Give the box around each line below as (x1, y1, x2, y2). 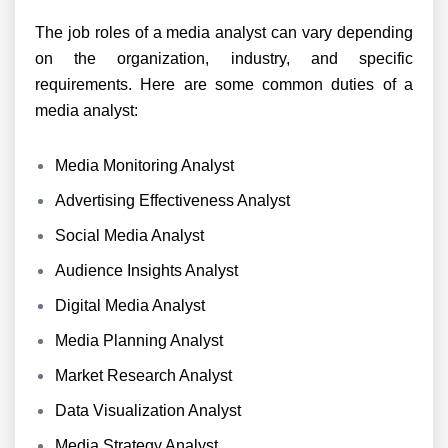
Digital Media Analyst (55, 297, 205, 314)
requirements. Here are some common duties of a (35, 76, 413, 93)
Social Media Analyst (55, 227, 204, 244)
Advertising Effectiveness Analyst (55, 192, 290, 209)
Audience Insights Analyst (55, 262, 238, 279)
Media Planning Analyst (55, 332, 223, 349)
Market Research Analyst (55, 367, 232, 384)
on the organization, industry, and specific (35, 50, 413, 67)
